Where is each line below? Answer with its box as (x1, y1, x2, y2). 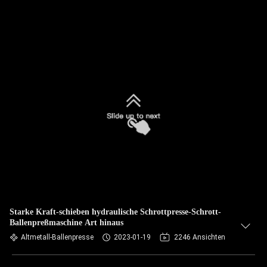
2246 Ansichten (174, 233, 225, 241)
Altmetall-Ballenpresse (21, 233, 94, 241)
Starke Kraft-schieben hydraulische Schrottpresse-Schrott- (10, 207, 221, 216)
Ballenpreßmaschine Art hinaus (10, 218, 123, 227)
